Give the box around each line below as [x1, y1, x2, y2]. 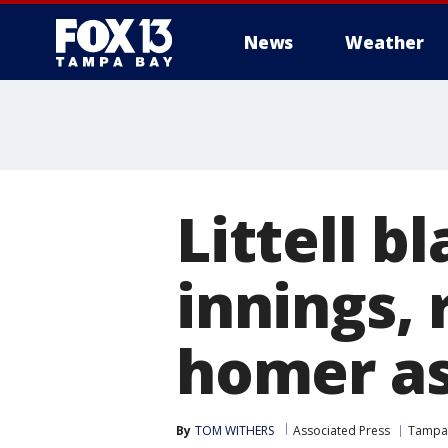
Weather [345, 31, 424, 54]
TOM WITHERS [195, 422, 274, 439]
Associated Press [293, 422, 390, 439]
